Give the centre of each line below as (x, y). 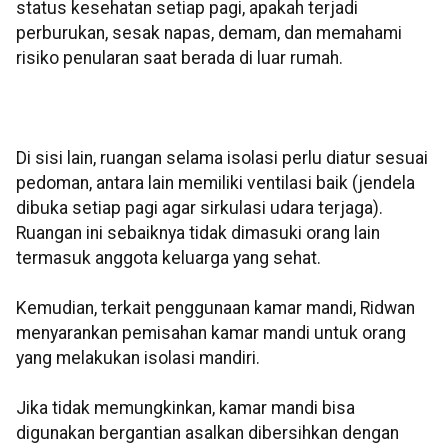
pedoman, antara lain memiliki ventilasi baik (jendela (215, 183)
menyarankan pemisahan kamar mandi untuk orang (211, 333)
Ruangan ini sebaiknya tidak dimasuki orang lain (198, 233)
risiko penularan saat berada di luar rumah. (179, 58)
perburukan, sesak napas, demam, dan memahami (209, 33)
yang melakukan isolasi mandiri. (138, 358)
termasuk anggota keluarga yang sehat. (168, 258)
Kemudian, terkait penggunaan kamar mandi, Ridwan (215, 308)
